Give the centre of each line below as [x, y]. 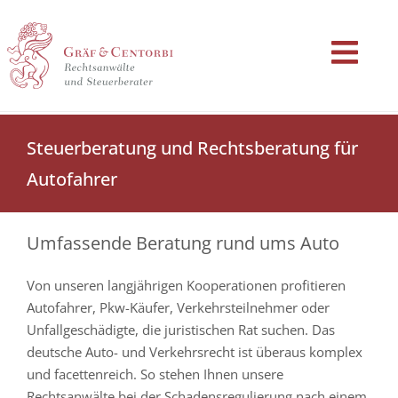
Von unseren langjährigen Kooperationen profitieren [186, 285]
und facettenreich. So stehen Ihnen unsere [155, 374]
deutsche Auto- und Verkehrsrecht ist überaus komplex [195, 352]
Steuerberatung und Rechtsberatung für [192, 148]
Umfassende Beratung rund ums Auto [183, 243]
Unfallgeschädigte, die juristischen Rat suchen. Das [181, 330]
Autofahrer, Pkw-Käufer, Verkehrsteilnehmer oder [178, 307]
